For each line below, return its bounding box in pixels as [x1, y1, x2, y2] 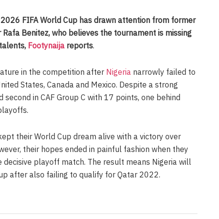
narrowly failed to [131, 66, 196, 77]
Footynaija [28, 40, 65, 50]
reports [65, 40, 93, 50]
